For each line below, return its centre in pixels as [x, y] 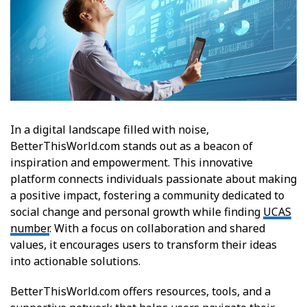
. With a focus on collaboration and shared [157, 228]
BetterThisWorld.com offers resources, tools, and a [140, 291]
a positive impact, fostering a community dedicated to [147, 195]
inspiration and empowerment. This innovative [132, 162]
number [30, 228]
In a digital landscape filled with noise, [110, 129]
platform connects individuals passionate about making [153, 179]
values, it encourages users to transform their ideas [144, 244]
